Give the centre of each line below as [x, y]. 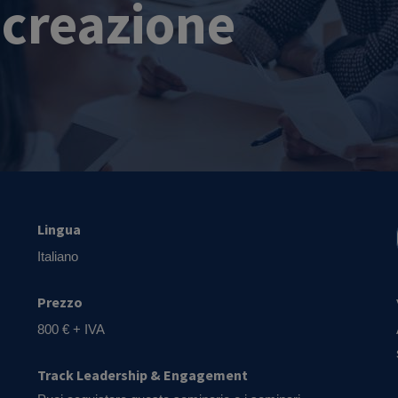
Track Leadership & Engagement [143, 375]
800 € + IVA [72, 329]
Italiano [58, 256]
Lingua [60, 229]
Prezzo [60, 302]
